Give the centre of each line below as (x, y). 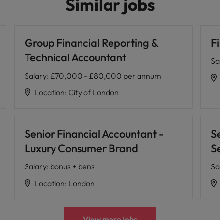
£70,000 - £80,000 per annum (105, 76)
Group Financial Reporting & (91, 43)
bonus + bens (72, 166)
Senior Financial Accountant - (94, 134)
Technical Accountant (75, 57)
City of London (93, 92)
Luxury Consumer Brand (81, 148)
